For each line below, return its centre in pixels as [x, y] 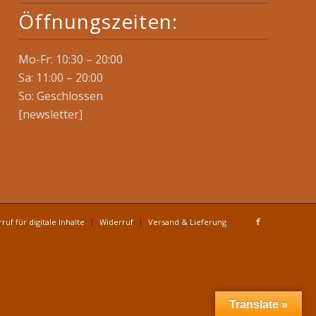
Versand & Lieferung [187, 221]
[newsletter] [51, 115]
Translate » [259, 304]
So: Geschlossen [61, 96]
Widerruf [116, 221]
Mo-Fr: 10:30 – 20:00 [71, 60]
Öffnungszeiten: [98, 22]
